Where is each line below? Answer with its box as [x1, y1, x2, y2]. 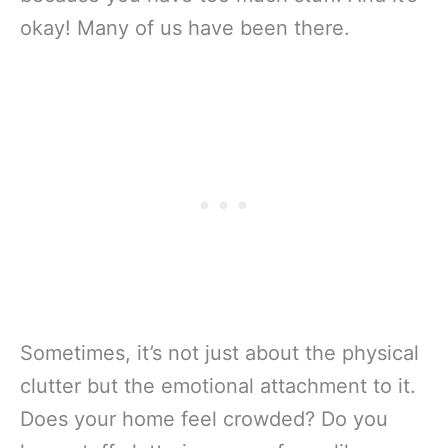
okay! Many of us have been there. [20, 15, 350, 40]
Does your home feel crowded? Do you [20, 406, 388, 431]
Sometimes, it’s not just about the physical [20, 340, 419, 365]
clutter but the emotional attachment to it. [20, 373, 416, 398]
